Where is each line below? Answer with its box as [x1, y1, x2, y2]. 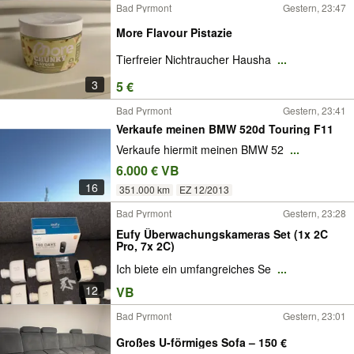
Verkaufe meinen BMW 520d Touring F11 [116, 120, 333, 137]
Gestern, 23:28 [283, 206, 346, 220]
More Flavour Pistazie [116, 24, 232, 40]
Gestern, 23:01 [283, 309, 346, 322]
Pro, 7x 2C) [116, 237, 175, 254]
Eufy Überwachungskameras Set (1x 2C [116, 225, 328, 242]
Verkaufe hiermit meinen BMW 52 [116, 141, 287, 158]
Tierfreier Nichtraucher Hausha [116, 51, 274, 68]
